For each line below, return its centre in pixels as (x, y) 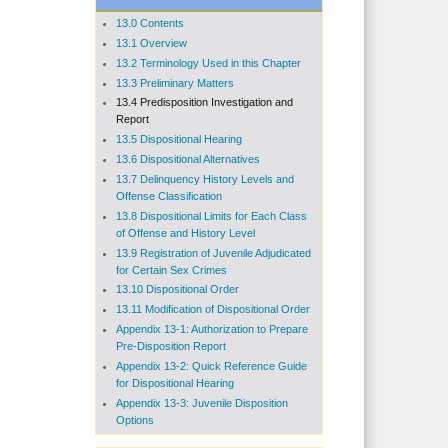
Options (134, 419)
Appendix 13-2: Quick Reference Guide (211, 365)
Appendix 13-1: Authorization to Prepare (211, 329)
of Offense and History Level (185, 232)
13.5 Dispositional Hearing (178, 139)
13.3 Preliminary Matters (174, 82)
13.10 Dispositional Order (177, 289)
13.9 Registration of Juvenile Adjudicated (213, 252)
